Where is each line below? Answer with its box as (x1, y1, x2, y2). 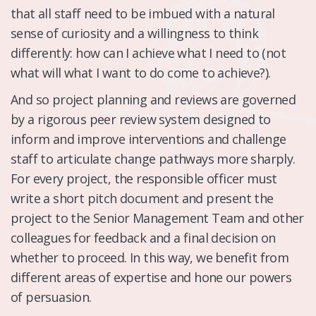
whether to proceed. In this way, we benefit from (11, 248, 289, 266)
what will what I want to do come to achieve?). (11, 63, 271, 81)
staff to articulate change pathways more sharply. (11, 150, 296, 167)
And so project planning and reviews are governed (11, 90, 296, 108)
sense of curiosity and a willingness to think (11, 24, 258, 42)
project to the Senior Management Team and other (11, 209, 304, 226)
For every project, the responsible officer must (11, 169, 277, 187)
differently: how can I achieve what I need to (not (11, 44, 286, 61)
